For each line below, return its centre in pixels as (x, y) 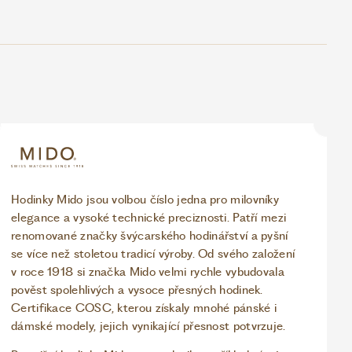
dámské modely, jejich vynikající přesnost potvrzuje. (148, 326)
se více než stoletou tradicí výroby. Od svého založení (153, 254)
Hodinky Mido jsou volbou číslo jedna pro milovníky (145, 200)
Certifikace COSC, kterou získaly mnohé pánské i (144, 308)
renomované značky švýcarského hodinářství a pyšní (150, 236)
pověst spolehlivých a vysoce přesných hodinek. (137, 290)
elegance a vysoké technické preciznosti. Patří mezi (149, 218)
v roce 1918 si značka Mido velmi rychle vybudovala (148, 272)
